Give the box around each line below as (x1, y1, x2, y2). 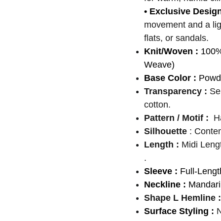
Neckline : (144, 180, 186, 189)
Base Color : (144, 73, 199, 83)
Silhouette (144, 126, 187, 136)
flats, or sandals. (144, 33, 209, 43)
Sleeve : (144, 166, 178, 176)
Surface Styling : (144, 206, 214, 216)
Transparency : (144, 86, 210, 96)
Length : (144, 140, 182, 149)
